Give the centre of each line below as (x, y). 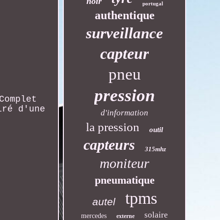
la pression (113, 127)
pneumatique (124, 180)
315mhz (155, 149)
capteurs (109, 145)
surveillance (125, 33)
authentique (124, 15)
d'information (125, 113)
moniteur (125, 163)
